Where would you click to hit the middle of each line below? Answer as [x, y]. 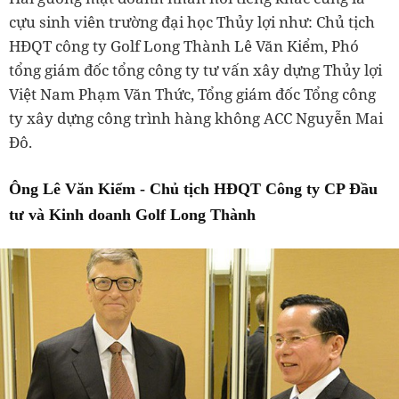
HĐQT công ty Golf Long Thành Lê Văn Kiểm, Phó [184, 46]
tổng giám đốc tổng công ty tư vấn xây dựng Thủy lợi [195, 70]
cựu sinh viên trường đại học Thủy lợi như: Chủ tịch [192, 22]
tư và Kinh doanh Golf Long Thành [132, 215]
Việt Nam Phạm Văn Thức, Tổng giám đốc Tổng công [192, 94]
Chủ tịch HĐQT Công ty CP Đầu [264, 189]
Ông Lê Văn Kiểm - [79, 189]
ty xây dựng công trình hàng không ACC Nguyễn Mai [196, 118]
